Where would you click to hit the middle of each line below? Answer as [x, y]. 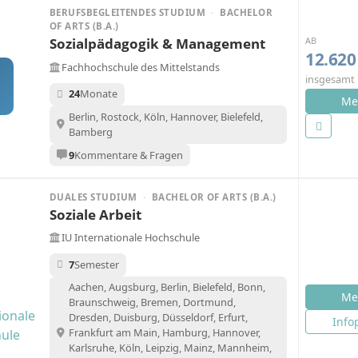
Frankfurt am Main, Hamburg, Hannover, [164, 333]
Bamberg [90, 132]
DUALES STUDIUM [95, 197]
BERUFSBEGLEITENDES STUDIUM [129, 13]
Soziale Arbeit [95, 214]
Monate [98, 94]
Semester [96, 264]
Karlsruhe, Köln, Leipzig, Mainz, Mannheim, [170, 348]
